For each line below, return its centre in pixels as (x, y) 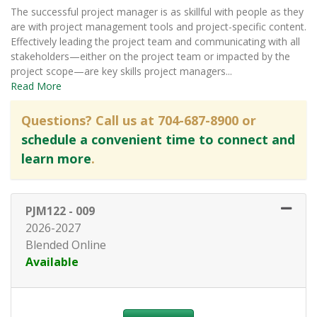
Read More (36, 86)
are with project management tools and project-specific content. (158, 27)
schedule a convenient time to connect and (158, 140)
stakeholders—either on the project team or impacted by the (150, 57)
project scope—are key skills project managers (118, 71)
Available (52, 262)
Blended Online (66, 245)
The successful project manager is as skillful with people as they (157, 12)
